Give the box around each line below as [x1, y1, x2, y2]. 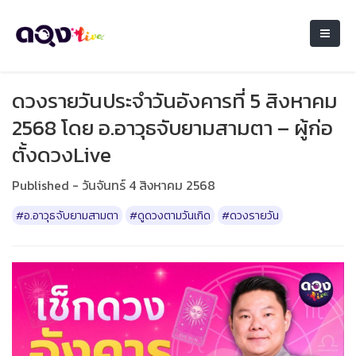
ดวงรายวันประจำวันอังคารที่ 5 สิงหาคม [12, 85, 338, 116]
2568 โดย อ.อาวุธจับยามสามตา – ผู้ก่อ [12, 112, 333, 143]
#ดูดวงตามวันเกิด [130, 207, 211, 224]
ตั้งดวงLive [12, 139, 111, 170]
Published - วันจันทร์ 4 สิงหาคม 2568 [12, 176, 215, 195]
